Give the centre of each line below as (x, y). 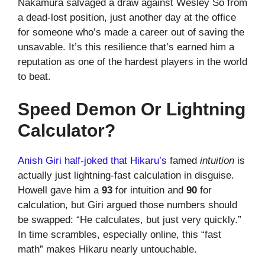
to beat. (34, 76)
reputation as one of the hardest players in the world (132, 62)
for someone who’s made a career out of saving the (131, 32)
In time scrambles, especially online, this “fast (119, 235)
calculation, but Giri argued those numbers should (127, 205)
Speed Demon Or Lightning (132, 109)
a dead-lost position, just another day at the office (127, 17)
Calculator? (67, 131)
